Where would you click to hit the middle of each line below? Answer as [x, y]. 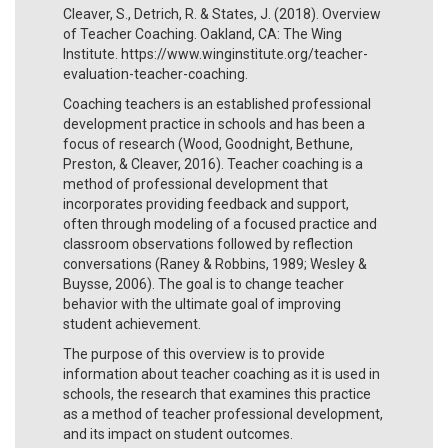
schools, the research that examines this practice [217, 393]
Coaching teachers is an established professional [217, 103]
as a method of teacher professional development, [223, 413]
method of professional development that [195, 183]
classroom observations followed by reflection [208, 243]
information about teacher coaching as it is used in [221, 373]
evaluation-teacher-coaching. [155, 73]
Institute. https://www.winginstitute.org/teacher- [215, 53]
